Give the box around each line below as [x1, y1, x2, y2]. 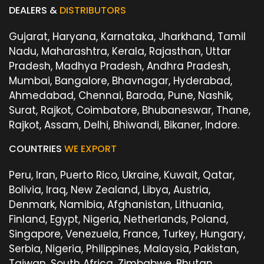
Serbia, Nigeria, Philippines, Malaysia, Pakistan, [9, 242, 239, 256]
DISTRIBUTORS [60, 4, 126, 18]
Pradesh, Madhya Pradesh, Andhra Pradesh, [9, 59, 230, 74]
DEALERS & [9, 4, 60, 18]
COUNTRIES [9, 142, 64, 156]
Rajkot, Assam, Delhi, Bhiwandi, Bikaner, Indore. [9, 118, 239, 133]
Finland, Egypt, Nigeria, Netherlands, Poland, [9, 212, 228, 227]
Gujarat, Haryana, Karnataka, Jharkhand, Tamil [9, 29, 246, 44]
